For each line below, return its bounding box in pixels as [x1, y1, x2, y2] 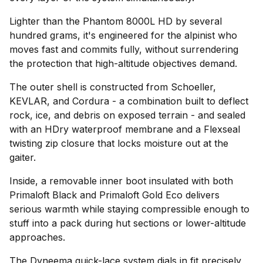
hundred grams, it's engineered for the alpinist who [9, 29, 237, 41]
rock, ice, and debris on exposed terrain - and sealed [9, 109, 245, 121]
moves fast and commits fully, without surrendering [9, 43, 238, 55]
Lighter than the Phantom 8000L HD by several [9, 15, 222, 27]
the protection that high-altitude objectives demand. [9, 58, 237, 69]
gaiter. [9, 151, 36, 163]
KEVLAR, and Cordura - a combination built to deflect [9, 95, 248, 107]
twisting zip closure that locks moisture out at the [9, 137, 228, 149]
